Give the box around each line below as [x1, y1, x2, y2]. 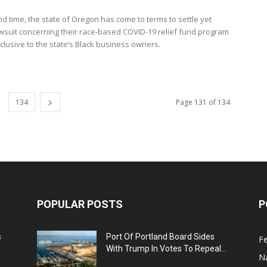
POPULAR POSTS [37, 197, 123, 210]
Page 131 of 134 [176, 97, 230, 107]
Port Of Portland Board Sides [106, 231, 215, 241]
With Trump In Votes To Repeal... [106, 243, 226, 253]
